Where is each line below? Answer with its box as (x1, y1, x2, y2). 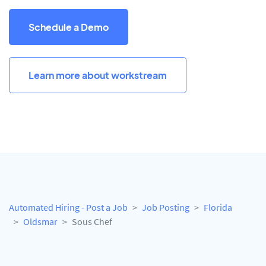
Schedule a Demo (28, 20, 109, 33)
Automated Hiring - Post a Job (9, 201, 128, 214)
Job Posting (142, 201, 189, 214)
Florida (204, 201, 232, 214)
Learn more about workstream (28, 68, 167, 81)
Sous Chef (72, 216, 112, 228)
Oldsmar (23, 216, 58, 228)
